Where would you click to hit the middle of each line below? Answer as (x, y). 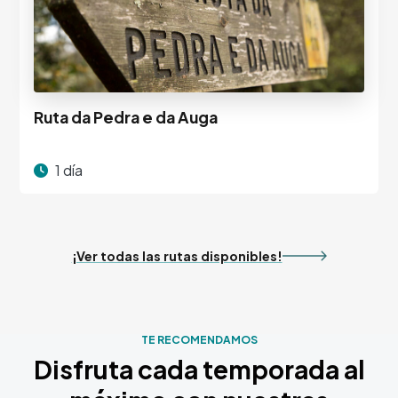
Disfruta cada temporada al (199, 370)
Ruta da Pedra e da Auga (126, 117)
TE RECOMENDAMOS (199, 340)
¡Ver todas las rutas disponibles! (177, 255)
